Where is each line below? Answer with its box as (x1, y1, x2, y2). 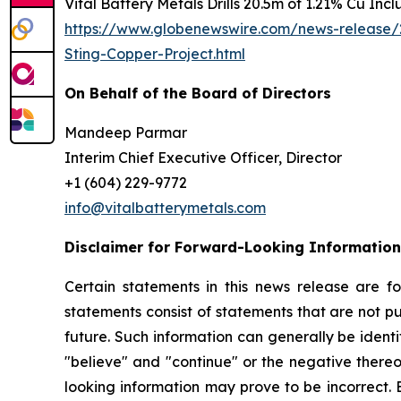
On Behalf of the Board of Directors (64, 83, 331, 102)
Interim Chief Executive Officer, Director (64, 148, 342, 166)
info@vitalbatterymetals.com (64, 198, 266, 217)
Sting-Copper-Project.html (64, 44, 245, 63)
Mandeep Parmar (64, 123, 187, 141)
